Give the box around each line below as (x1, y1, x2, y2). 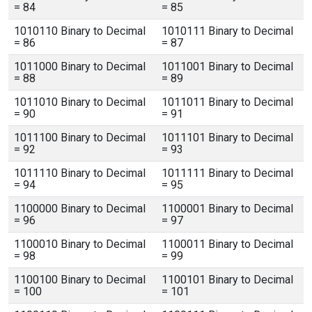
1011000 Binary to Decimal (14, 60, 146, 73)
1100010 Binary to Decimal (14, 237, 146, 251)
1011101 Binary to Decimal (162, 131, 293, 144)
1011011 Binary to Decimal (162, 95, 293, 109)
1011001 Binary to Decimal (162, 60, 293, 73)
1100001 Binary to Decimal (162, 202, 293, 215)
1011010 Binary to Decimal (14, 95, 146, 109)
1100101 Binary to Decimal (162, 273, 293, 286)
